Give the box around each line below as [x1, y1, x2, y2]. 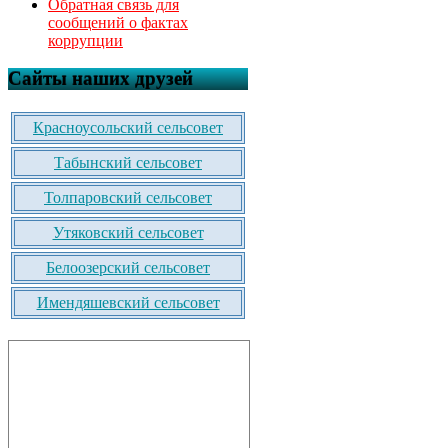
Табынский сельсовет [54, 154, 202, 172]
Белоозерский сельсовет [46, 259, 210, 277]
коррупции [48, 31, 123, 49]
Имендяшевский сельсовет [36, 294, 220, 312]
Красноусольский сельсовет [33, 119, 223, 137]
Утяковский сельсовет [52, 224, 204, 242]
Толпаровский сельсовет [44, 189, 212, 207]
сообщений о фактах [48, 13, 188, 31]
